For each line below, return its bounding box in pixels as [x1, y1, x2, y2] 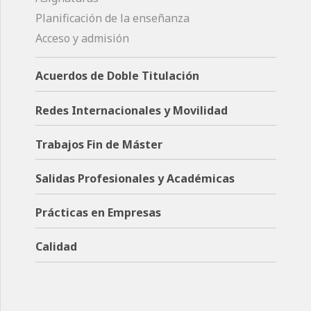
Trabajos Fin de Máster [35, 136, 162, 152]
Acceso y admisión [35, 31, 129, 47]
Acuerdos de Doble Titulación [35, 68, 199, 84]
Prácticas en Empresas [35, 205, 161, 221]
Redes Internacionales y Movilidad [35, 102, 228, 118]
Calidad [35, 239, 77, 255]
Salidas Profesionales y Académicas [35, 170, 235, 186]
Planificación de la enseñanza [35, 10, 190, 26]
